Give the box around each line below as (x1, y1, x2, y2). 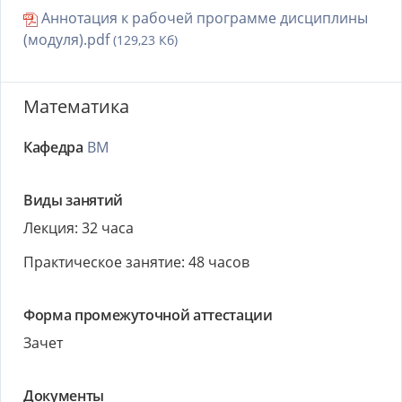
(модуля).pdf (23, 30, 113, 49)
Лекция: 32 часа (23, 218, 134, 238)
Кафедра (23, 137, 83, 157)
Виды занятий (23, 190, 123, 210)
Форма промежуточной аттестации (23, 305, 273, 325)
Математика (23, 94, 129, 118)
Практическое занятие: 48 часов (23, 252, 249, 272)
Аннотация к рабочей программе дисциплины (38, 8, 368, 28)
